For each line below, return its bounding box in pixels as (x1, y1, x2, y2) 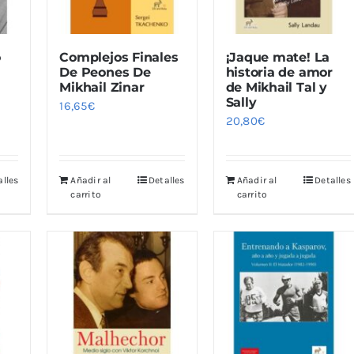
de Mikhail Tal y (225, 79, 327, 95)
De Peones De (59, 64, 151, 80)
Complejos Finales (59, 49, 179, 65)
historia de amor (225, 64, 333, 80)
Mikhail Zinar (59, 79, 145, 95)
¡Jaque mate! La (225, 49, 330, 65)
